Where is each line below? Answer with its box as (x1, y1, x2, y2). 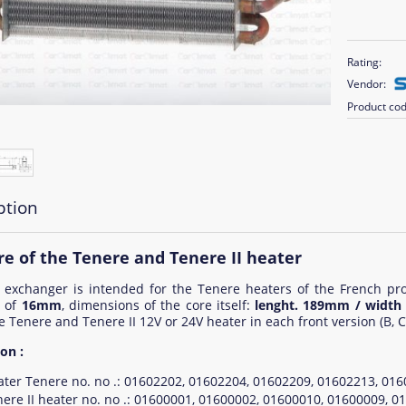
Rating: (347, 53, 382, 70)
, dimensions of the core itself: (61, 296, 255, 314)
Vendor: (347, 75, 387, 92)
